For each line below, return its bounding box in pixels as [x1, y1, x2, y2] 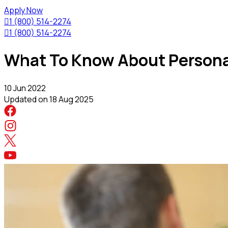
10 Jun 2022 [4, 82, 46, 94]
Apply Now [4, 5, 43, 16]
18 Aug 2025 [49, 93, 94, 105]
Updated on [4, 93, 49, 105]
